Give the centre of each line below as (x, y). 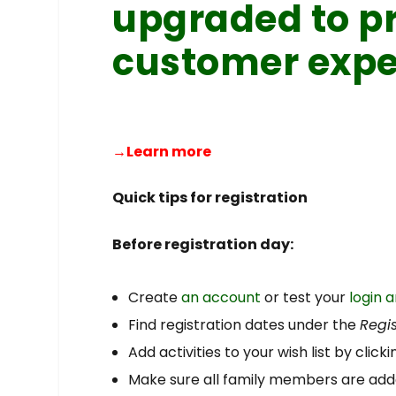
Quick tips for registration (210, 198)
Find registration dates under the (244, 324)
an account (221, 297)
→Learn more (162, 151)
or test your (305, 297)
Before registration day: (203, 244)
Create (155, 297)
